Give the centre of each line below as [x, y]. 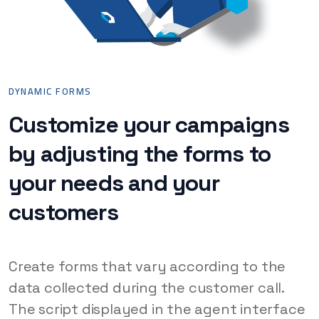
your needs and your [114, 183]
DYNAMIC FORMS [50, 91]
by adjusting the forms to [140, 154]
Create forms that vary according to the [147, 267]
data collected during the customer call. [146, 288]
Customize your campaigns [149, 125]
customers [63, 213]
